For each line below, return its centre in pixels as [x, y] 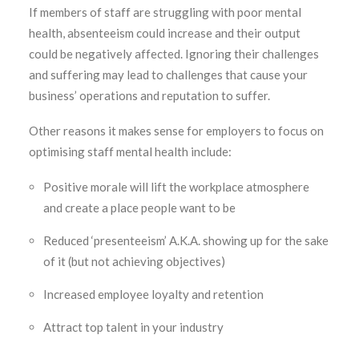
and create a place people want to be [139, 208]
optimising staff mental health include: [130, 151]
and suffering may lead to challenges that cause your [168, 75]
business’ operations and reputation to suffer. [149, 95]
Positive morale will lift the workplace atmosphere [176, 187]
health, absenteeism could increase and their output [165, 33]
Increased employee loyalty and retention [153, 294]
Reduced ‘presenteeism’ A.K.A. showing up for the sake [186, 240]
